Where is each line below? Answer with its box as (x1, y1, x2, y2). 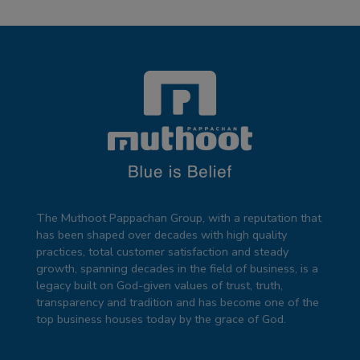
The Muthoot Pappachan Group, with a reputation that (36, 210, 321, 227)
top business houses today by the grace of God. (36, 311, 286, 328)
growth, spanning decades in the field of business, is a (36, 260, 318, 277)
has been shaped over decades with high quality (36, 227, 287, 243)
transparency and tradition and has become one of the (36, 294, 319, 311)
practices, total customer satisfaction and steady (36, 243, 288, 260)
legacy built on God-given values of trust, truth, (36, 277, 283, 294)
